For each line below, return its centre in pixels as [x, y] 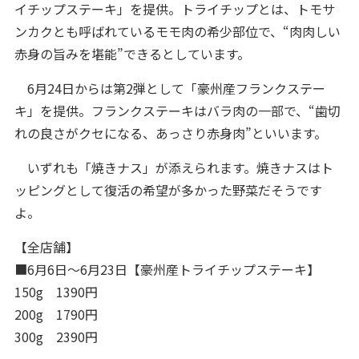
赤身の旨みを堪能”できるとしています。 [132, 53]
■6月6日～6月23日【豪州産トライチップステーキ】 [167, 269]
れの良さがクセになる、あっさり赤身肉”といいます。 [170, 133]
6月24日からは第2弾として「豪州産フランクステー [169, 88]
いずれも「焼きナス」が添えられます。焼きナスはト [173, 167]
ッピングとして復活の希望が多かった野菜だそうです [168, 190]
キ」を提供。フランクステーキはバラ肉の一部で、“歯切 [177, 110]
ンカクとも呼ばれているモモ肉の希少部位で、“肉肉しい [177, 31]
